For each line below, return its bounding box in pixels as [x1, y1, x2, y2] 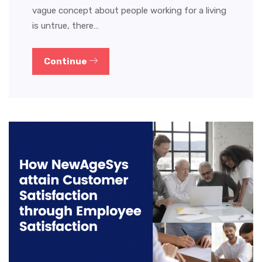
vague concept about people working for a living [32, 5, 226, 16]
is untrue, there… [32, 20, 99, 31]
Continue [44, 56, 89, 67]
